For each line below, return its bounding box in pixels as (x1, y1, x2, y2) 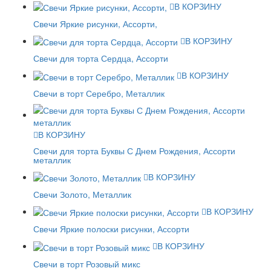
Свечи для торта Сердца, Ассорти (33, 52, 168, 65)
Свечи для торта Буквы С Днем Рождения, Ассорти (33, 144, 235, 157)
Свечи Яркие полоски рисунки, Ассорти (33, 223, 189, 235)
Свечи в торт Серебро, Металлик (33, 87, 165, 99)
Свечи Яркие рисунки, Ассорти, (33, 17, 157, 30)
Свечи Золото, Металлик (33, 188, 131, 200)
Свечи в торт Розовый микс (33, 257, 140, 270)
